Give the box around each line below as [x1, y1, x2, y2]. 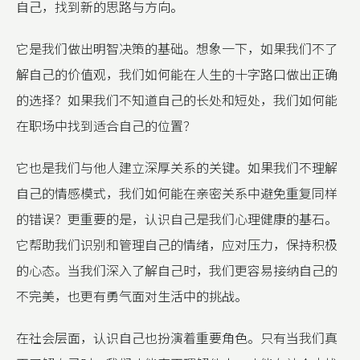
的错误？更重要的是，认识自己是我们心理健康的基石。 [16, 209, 337, 228]
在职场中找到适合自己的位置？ [16, 116, 196, 135]
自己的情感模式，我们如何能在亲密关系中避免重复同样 [16, 183, 337, 202]
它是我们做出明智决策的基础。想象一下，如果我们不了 [16, 39, 337, 58]
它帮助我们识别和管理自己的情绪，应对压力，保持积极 [16, 235, 337, 254]
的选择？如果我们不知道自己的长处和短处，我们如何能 [16, 90, 337, 109]
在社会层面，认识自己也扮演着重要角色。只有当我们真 [16, 328, 337, 347]
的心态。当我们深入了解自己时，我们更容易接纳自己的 [16, 260, 337, 280]
